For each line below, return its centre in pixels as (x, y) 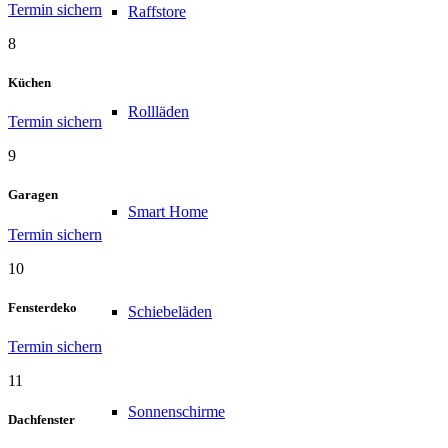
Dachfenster (41, 420)
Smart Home (168, 211)
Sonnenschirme (176, 411)
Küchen (29, 83)
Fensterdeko (42, 307)
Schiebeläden (170, 311)
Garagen (33, 195)
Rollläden (158, 111)
